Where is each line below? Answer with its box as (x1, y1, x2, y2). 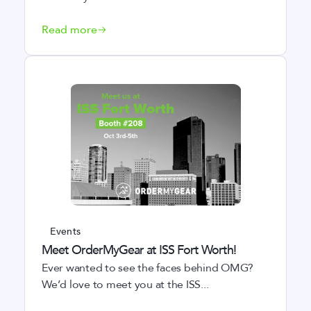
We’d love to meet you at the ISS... (42, 277, 209, 292)
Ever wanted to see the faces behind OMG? (42, 260, 253, 276)
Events (50, 225, 81, 238)
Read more (42, 22, 97, 37)
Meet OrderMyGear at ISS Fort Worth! (42, 242, 236, 259)
